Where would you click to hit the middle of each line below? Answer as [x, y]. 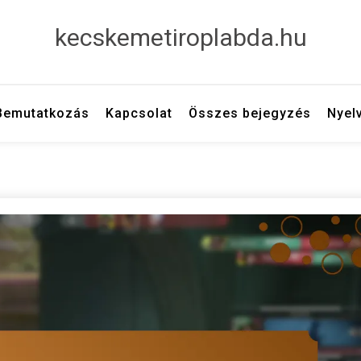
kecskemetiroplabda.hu [180, 37]
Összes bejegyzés [249, 113]
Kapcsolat [139, 113]
